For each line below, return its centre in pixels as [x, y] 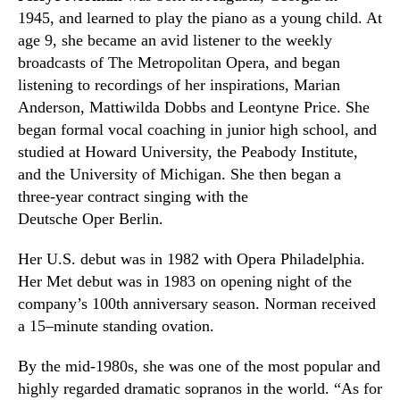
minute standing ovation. [134, 326]
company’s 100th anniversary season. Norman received [197, 304]
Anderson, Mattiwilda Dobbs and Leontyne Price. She [194, 107]
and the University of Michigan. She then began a [179, 174]
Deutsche [50, 219]
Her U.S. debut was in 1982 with [127, 259]
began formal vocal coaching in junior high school [181, 129]
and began [305, 62]
